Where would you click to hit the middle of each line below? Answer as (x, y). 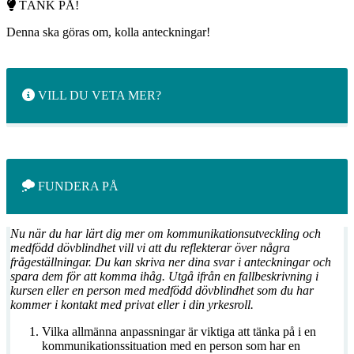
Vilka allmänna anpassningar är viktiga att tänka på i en (179, 332)
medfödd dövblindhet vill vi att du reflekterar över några (150, 248)
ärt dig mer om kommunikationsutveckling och (205, 234)
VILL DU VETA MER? (98, 96)
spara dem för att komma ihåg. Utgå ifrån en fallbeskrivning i (164, 277)
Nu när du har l (49, 234)
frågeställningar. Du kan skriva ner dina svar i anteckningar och (171, 262)
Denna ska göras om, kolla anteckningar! (108, 32)
